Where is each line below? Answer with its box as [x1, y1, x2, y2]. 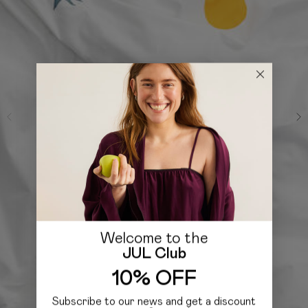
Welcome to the [100, 231, 208, 247]
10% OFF [111, 268, 197, 289]
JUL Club [122, 246, 186, 262]
